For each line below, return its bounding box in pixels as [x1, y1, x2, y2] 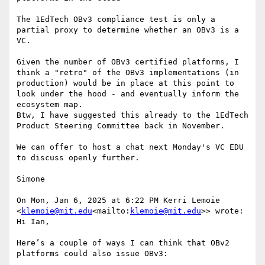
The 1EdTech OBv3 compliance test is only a [17, 15, 215, 24]
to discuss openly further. [17, 153, 140, 163]
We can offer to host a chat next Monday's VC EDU [17, 143, 244, 152]
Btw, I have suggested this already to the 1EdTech [17, 111, 248, 120]
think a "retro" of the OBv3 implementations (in [17, 68, 239, 77]
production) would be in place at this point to [17, 79, 234, 88]
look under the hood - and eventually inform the [17, 89, 239, 99]
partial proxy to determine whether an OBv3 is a [17, 25, 239, 35]
